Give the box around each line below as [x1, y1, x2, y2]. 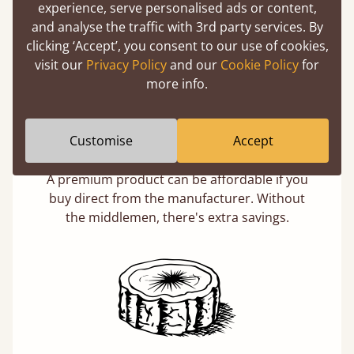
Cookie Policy [220, 55, 299, 73]
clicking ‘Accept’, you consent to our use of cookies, [25, 36, 329, 55]
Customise [70, 131, 133, 149]
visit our [35, 55, 86, 73]
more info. [146, 74, 208, 92]
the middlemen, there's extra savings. [65, 208, 289, 226]
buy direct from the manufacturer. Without [49, 189, 305, 207]
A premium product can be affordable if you [46, 170, 308, 188]
